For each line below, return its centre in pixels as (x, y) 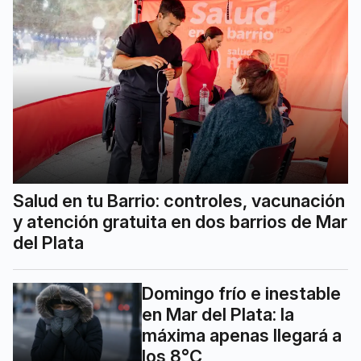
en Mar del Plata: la (218, 314)
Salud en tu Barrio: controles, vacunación (179, 200)
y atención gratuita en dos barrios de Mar (180, 221)
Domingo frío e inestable (241, 293)
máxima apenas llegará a (242, 335)
